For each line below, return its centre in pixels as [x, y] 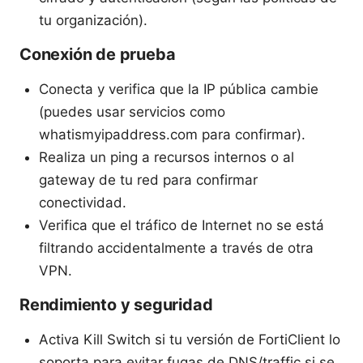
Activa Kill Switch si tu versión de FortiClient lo [190, 339]
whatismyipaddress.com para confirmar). [172, 134]
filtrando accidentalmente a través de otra [176, 248]
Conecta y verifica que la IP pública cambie [179, 89]
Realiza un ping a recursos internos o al [167, 157]
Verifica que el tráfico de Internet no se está [181, 225]
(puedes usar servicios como [132, 111]
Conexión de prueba [98, 54]
